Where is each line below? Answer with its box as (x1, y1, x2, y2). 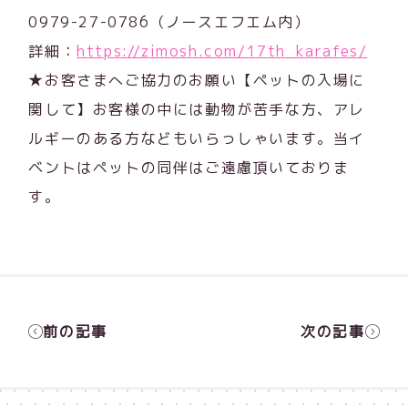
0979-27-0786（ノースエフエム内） (28, 11, 311, 32)
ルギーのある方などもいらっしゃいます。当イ (28, 127, 365, 148)
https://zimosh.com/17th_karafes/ (76, 40, 368, 61)
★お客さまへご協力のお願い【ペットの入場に (28, 69, 365, 90)
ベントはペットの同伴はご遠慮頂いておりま (28, 157, 350, 178)
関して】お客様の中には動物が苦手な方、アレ (28, 98, 365, 119)
